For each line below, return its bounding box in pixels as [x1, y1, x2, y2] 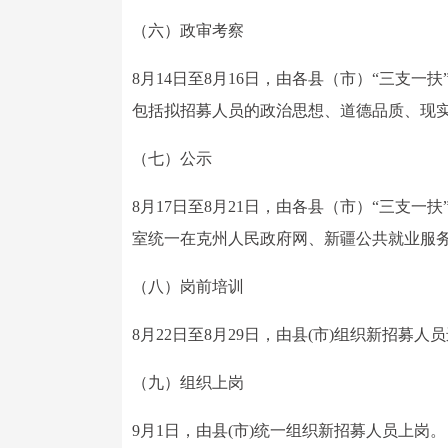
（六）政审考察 [132, 22, 244, 39]
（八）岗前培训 [132, 278, 244, 295]
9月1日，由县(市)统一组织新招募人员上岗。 [132, 422, 446, 439]
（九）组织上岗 [132, 374, 244, 391]
